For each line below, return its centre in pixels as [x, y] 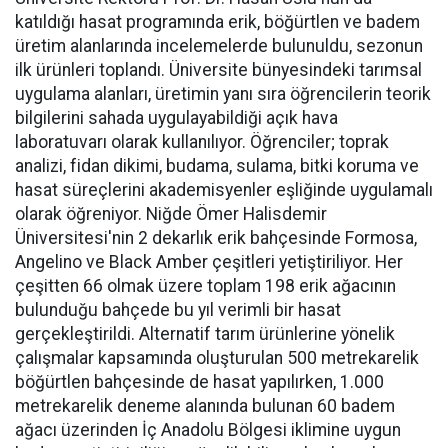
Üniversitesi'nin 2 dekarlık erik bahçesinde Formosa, [216, 238]
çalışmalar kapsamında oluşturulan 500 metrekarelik [217, 358]
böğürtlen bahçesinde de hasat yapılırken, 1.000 [199, 382]
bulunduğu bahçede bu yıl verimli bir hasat [178, 310]
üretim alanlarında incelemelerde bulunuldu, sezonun [219, 46]
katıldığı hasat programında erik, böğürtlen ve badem [217, 22]
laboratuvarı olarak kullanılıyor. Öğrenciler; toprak [202, 142]
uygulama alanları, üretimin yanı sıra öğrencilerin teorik [223, 94]
